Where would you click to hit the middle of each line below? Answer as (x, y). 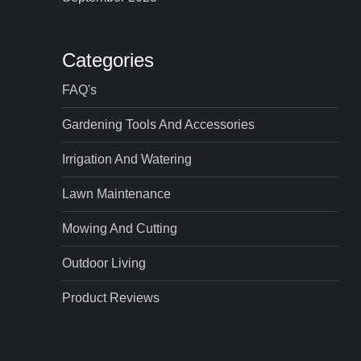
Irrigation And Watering (127, 159)
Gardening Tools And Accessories (159, 124)
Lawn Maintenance (117, 193)
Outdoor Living (104, 263)
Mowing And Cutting (120, 228)
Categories (108, 60)
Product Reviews (111, 297)
